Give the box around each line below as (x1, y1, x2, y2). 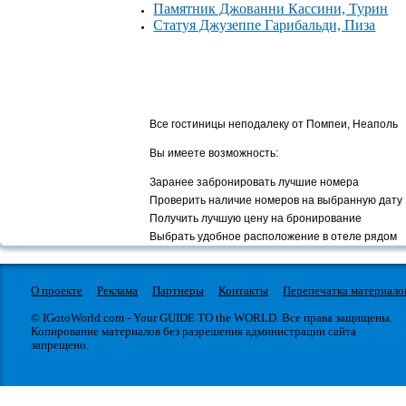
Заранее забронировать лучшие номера (150, 176, 360, 189)
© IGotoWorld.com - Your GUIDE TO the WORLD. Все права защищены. (31, 311, 392, 325)
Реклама (97, 284, 138, 298)
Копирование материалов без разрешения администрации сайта (31, 324, 356, 339)
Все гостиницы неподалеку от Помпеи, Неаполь (150, 118, 399, 131)
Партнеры (152, 284, 204, 298)
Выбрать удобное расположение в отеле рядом (150, 230, 398, 244)
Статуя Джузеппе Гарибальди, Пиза (153, 17, 376, 34)
